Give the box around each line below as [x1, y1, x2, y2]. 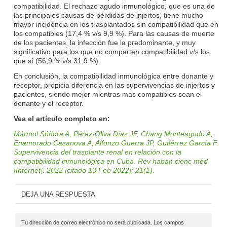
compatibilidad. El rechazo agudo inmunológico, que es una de [14, 2, 215, 10]
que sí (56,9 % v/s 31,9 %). [14, 56, 100, 65]
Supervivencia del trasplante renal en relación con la [14, 147, 181, 156]
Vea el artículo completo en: [14, 114, 110, 123]
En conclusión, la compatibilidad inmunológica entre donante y [14, 71, 213, 80]
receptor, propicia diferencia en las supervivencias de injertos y [14, 81, 215, 89]
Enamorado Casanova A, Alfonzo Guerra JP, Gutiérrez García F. [14, 138, 218, 147]
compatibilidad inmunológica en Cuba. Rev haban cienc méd [14, 157, 208, 165]
